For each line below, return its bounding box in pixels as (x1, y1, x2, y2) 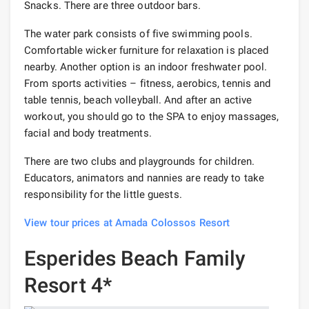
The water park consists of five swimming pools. (24, 27, 252, 40)
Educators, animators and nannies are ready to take (24, 171, 265, 184)
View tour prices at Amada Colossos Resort (24, 216, 230, 229)
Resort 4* (24, 272, 112, 297)
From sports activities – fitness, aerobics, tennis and (24, 77, 271, 90)
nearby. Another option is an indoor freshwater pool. (24, 60, 268, 73)
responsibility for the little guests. (24, 188, 182, 201)
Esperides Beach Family (24, 246, 246, 270)
